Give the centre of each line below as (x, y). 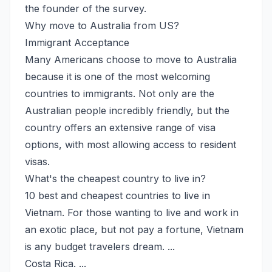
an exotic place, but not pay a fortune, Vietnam (134, 229)
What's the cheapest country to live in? (115, 178)
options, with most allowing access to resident (131, 144)
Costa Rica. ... (56, 263)
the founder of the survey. (86, 8)
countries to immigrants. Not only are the (120, 93)
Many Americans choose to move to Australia (131, 59)
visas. (37, 161)
